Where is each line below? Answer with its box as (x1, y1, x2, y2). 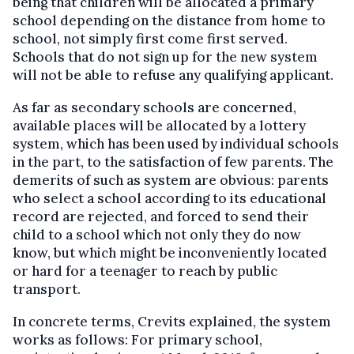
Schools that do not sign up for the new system (13, 48, 318, 66)
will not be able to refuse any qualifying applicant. (13, 66, 333, 84)
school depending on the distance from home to (13, 12, 326, 29)
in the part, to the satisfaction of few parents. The (13, 153, 333, 171)
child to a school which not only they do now (13, 226, 301, 243)
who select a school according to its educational (13, 190, 326, 207)
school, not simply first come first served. (13, 30, 288, 47)
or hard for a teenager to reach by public (13, 262, 277, 280)
